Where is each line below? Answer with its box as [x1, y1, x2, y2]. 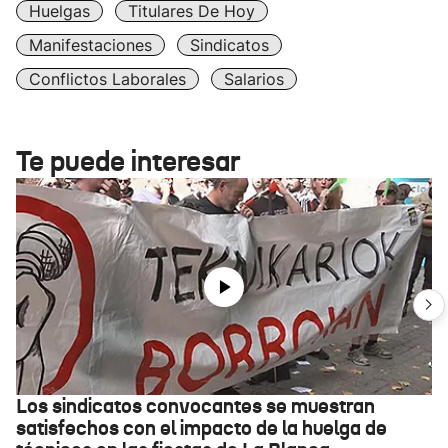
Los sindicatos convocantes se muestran [16, 393, 375, 419]
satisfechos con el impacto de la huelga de [16, 415, 387, 441]
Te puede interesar [16, 144, 240, 179]
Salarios [224, 69, 284, 89]
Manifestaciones [29, 35, 152, 55]
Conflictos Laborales [29, 69, 186, 89]
